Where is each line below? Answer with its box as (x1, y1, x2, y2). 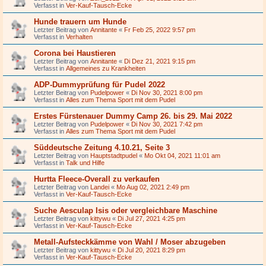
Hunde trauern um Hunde (34, 17, 126, 26)
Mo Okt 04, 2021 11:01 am (144, 151, 220, 159)
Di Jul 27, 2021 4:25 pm (118, 214, 185, 222)
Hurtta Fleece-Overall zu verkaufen (34, 174, 160, 183)
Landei (90, 183, 109, 191)
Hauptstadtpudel (90, 151, 137, 159)
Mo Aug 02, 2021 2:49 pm (116, 183, 189, 191)
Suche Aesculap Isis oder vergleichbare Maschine (34, 205, 217, 215)
